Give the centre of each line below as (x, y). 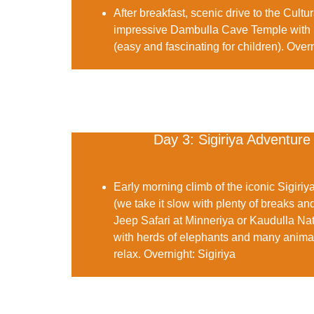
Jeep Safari (142, 220)
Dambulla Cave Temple (229, 29)
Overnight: (169, 254)
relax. (129, 254)
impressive (142, 29)
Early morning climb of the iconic (196, 186)
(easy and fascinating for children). (200, 46)
